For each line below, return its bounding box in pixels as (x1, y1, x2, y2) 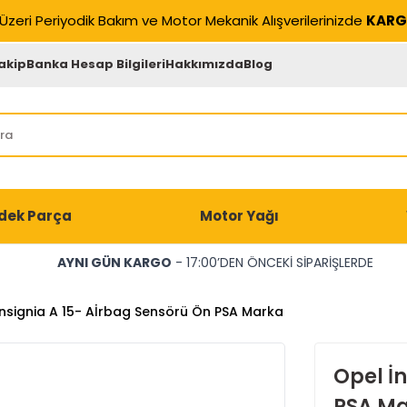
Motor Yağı (199, 206, 279, 225)
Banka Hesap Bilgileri (26, 55, 166, 73)
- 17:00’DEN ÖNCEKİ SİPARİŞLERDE (171, 253, 373, 272)
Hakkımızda (165, 55, 244, 73)
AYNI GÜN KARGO (56, 253, 172, 272)
